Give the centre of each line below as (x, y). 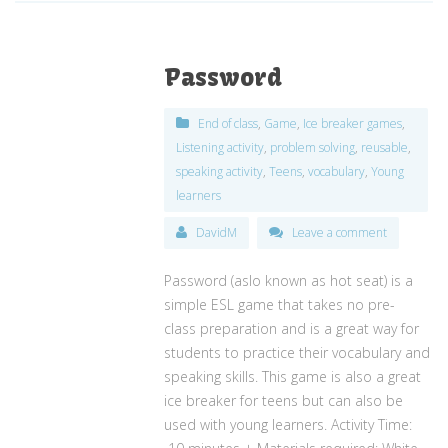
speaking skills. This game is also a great (293, 377)
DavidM (217, 233)
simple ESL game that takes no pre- (280, 305)
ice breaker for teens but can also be (284, 401)
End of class (228, 124)
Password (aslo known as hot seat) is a (289, 281)
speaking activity (220, 172)
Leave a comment (340, 233)
